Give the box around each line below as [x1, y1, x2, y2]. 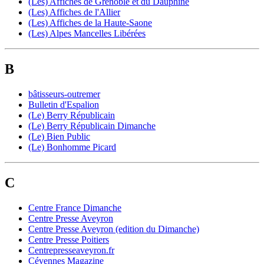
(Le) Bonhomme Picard [28, 142, 116, 153]
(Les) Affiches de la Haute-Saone [28, 18, 152, 28]
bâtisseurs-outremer [28, 89, 100, 100]
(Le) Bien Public [28, 131, 90, 142]
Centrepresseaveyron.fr [28, 245, 114, 255]
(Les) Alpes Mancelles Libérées [28, 28, 146, 39]
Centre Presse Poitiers [28, 234, 109, 245]
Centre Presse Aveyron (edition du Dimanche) [28, 223, 199, 234]
